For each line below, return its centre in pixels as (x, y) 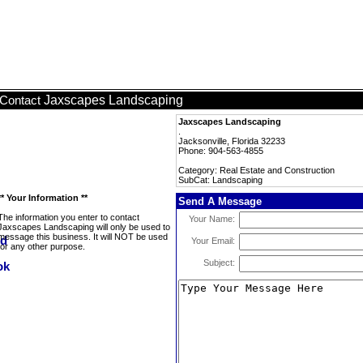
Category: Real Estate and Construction (256, 170)
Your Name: (212, 219)
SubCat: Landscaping (220, 180)
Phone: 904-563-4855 (221, 151)
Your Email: (213, 241)
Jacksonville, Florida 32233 (232, 141)
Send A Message (220, 201)
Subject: (219, 263)
